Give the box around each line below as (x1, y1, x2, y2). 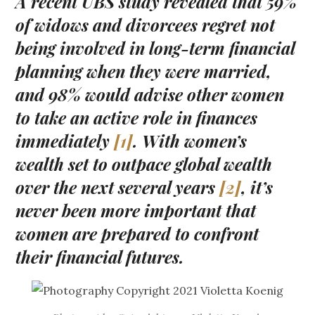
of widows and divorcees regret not (15, 13, 276, 37)
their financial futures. (15, 245, 185, 269)
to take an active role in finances (15, 106, 258, 129)
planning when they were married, (15, 60, 272, 83)
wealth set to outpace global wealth (15, 153, 273, 176)
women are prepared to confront (15, 222, 259, 245)
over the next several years (15, 176, 220, 199)
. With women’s (133, 129, 247, 153)
